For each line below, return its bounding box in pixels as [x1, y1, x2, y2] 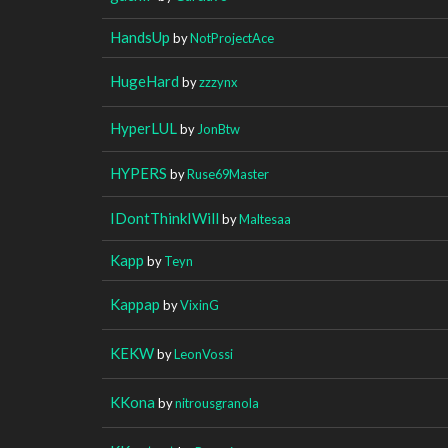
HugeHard [110, 71, 179, 90]
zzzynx [199, 73, 238, 90]
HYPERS [110, 163, 167, 182]
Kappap [110, 294, 160, 313]
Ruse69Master [187, 165, 269, 182]
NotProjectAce [190, 29, 274, 46]
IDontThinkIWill [110, 208, 219, 227]
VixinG [180, 296, 219, 313]
